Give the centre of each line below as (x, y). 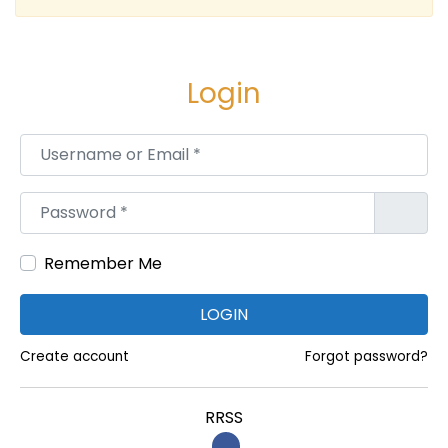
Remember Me (103, 263)
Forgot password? (366, 357)
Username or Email (95, 146)
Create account (74, 357)
